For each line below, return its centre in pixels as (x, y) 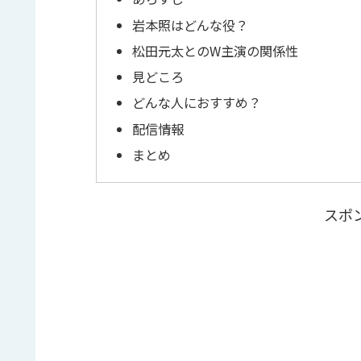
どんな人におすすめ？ (196, 103)
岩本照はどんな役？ (190, 25)
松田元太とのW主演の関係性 (215, 50)
